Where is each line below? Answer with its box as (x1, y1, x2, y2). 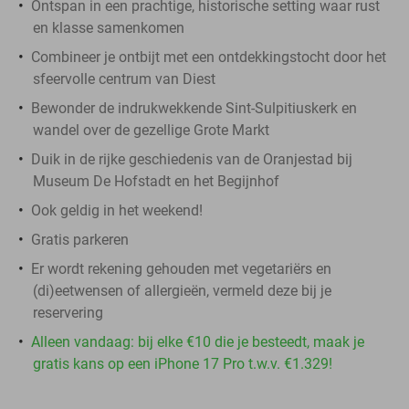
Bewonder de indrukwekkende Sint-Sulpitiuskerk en (31, 99, 357, 117)
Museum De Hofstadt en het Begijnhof (33, 172, 279, 190)
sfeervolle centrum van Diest (33, 69, 215, 88)
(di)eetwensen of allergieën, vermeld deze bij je (33, 281, 331, 299)
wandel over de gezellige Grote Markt (33, 121, 269, 139)
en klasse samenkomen (33, 18, 184, 37)
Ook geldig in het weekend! (31, 201, 203, 219)
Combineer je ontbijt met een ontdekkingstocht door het (31, 47, 386, 66)
